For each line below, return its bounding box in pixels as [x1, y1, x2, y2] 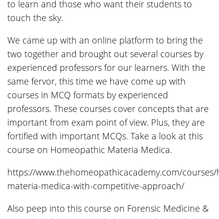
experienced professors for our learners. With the [7, 62, 205, 74]
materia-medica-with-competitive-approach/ [7, 180, 184, 192]
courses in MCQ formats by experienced [7, 89, 168, 101]
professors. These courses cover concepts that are [7, 103, 209, 115]
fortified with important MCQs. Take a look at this [7, 130, 203, 142]
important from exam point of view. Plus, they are [7, 116, 205, 129]
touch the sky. [7, 12, 66, 24]
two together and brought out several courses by [7, 48, 203, 60]
